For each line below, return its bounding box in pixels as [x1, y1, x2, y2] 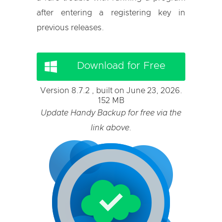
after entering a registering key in [37, 9, 185, 17]
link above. [90, 124, 132, 132]
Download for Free [76, 61, 166, 71]
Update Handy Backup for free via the [41, 109, 181, 117]
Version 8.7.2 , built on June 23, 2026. [40, 87, 182, 95]
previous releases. [37, 24, 104, 32]
